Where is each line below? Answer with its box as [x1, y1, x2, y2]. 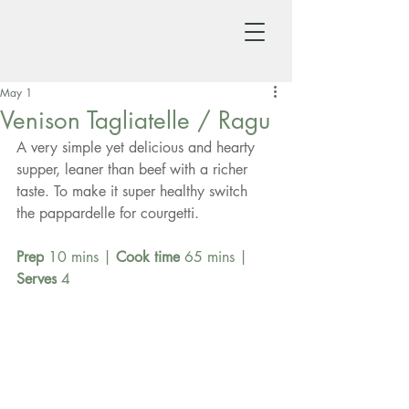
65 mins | [180, 247, 252, 267]
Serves [16, 269, 57, 288]
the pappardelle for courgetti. [16, 204, 199, 223]
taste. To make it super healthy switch [16, 182, 252, 201]
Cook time [116, 247, 180, 267]
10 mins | [44, 247, 116, 267]
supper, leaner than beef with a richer [16, 160, 252, 179]
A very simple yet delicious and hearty [16, 138, 259, 157]
